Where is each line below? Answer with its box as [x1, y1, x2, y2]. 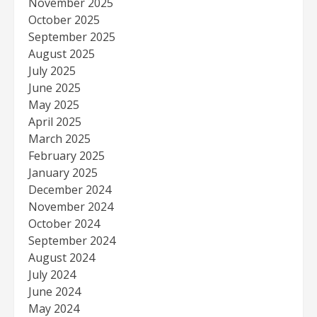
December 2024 [28, 181, 111, 197]
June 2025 [28, 79, 81, 96]
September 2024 [28, 232, 115, 248]
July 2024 [28, 266, 76, 282]
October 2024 [28, 215, 100, 231]
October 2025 [28, 11, 100, 28]
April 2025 [28, 113, 81, 129]
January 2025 [28, 164, 98, 180]
